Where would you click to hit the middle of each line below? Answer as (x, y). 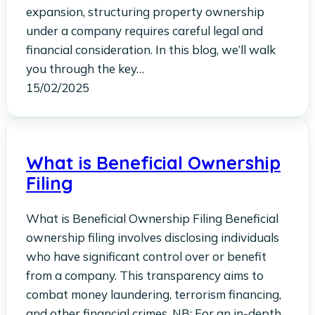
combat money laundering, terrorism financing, (154, 294)
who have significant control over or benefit (146, 256)
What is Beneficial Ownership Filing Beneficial (152, 218)
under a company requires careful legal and (144, 31)
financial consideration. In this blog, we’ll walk (151, 50)
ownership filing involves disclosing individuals (153, 237)
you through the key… (85, 69)
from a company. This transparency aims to (145, 275)
